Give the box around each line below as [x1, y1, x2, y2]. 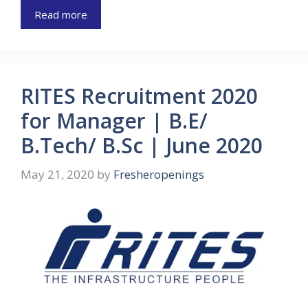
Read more [34, 8, 87, 22]
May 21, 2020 [21, 166, 94, 182]
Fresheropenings [113, 166, 204, 182]
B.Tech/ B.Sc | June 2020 [21, 131, 263, 160]
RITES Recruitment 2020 [21, 82, 258, 111]
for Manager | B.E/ [21, 107, 208, 135]
